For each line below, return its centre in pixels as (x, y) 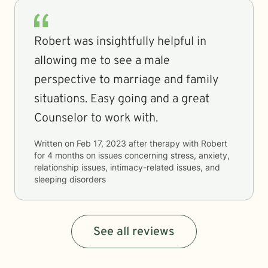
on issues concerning (127, 155)
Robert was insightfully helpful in (120, 42)
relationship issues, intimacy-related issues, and (127, 167)
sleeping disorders (70, 179)
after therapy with (164, 143)
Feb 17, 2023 (101, 143)
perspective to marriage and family (126, 80)
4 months (66, 155)
